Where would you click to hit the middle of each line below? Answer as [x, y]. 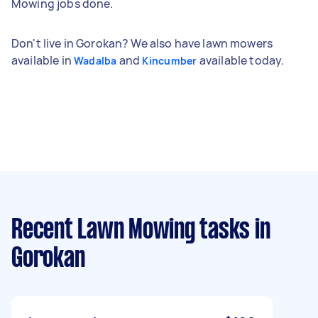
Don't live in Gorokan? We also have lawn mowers [142, 43]
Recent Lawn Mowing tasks [131, 230]
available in [43, 60]
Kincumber [170, 60]
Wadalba [95, 60]
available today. [241, 60]
